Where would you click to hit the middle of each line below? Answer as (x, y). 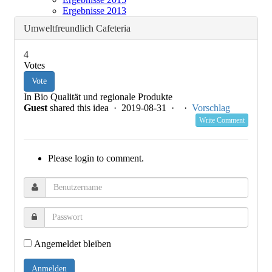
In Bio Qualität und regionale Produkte (99, 97)
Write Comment (222, 120)
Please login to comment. (96, 158)
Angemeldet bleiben (71, 244)
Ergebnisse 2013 (94, 11)
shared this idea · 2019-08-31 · (114, 108)
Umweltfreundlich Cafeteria (77, 28)
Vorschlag (211, 108)
